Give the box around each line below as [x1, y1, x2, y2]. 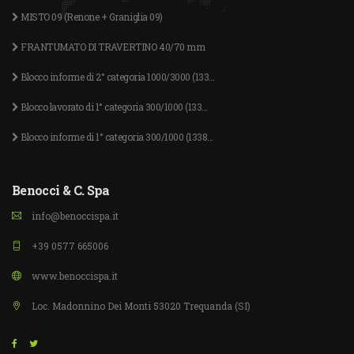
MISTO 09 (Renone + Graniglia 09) [18, 10, 163, 24]
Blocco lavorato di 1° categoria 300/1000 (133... [18, 100, 209, 114]
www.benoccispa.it [29, 269, 118, 283]
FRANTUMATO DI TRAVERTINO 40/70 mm [18, 40, 205, 54]
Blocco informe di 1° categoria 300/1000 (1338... [18, 130, 214, 144]
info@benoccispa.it [29, 209, 119, 223]
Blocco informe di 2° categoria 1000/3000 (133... [18, 70, 216, 84]
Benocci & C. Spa [12, 182, 110, 199]
